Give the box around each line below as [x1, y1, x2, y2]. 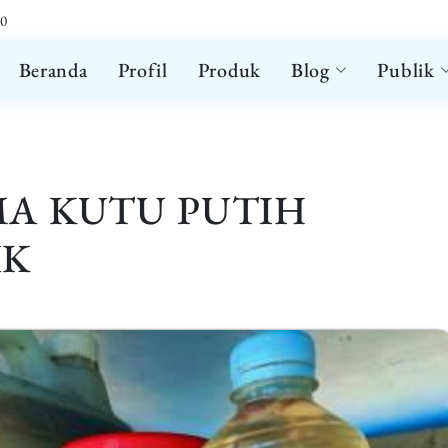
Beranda [18, 57, 88, 83]
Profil [117, 57, 168, 83]
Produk [197, 57, 261, 83]
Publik [377, 57, 435, 83]
